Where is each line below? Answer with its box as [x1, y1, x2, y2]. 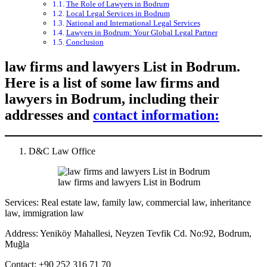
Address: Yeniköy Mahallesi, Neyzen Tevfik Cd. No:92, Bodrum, [5, 228, 252, 239]
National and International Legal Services [66, 18, 200, 28]
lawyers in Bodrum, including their [5, 91, 219, 107]
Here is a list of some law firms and [5, 75, 219, 91]
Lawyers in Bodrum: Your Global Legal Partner [66, 28, 218, 38]
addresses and [5, 107, 93, 123]
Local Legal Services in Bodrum [66, 9, 170, 18]
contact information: [93, 107, 219, 123]
